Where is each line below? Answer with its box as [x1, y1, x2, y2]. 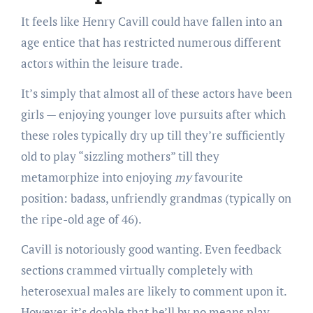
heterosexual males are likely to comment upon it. [20, 282, 286, 299]
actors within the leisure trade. [20, 54, 183, 71]
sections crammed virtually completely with [20, 261, 253, 278]
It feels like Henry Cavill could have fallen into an [20, 13, 282, 29]
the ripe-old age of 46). [20, 210, 142, 227]
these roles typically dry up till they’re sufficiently [20, 126, 285, 143]
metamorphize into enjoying [20, 168, 175, 185]
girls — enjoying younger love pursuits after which [20, 105, 286, 122]
